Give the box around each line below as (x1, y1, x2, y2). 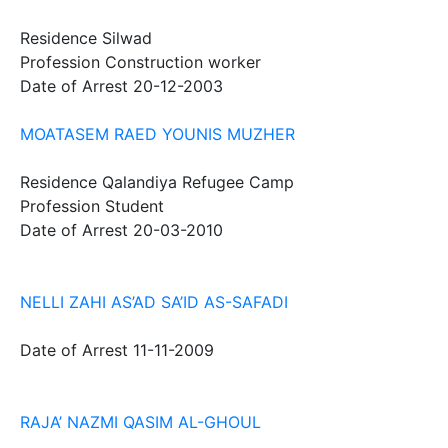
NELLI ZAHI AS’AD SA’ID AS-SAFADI (20, 292, 288, 312)
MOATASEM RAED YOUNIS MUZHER (20, 124, 295, 144)
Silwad (102, 28, 152, 48)
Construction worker (105, 52, 261, 72)
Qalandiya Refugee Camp (102, 172, 294, 192)
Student (105, 196, 164, 216)
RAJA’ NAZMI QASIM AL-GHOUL (20, 412, 261, 432)
